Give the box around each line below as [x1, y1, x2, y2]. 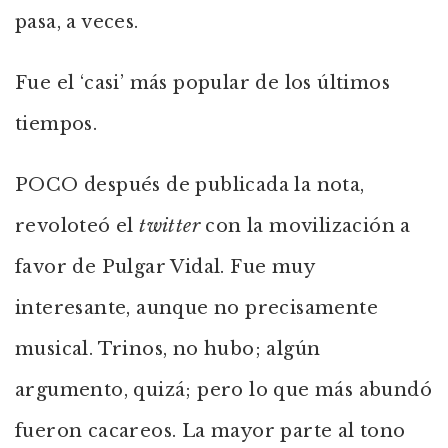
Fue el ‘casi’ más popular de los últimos [15, 72, 390, 94]
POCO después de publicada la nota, [15, 174, 365, 196]
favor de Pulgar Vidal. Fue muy [15, 256, 314, 278]
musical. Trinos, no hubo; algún [15, 338, 321, 360]
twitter [139, 215, 201, 237]
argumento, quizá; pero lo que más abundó [15, 379, 432, 401]
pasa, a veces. [15, 11, 139, 33]
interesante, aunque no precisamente [15, 297, 378, 319]
